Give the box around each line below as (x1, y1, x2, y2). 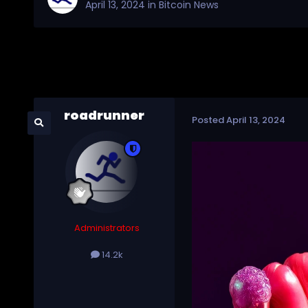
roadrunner (63, 107, 144, 124)
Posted (191, 113, 226, 126)
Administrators (74, 221, 140, 235)
